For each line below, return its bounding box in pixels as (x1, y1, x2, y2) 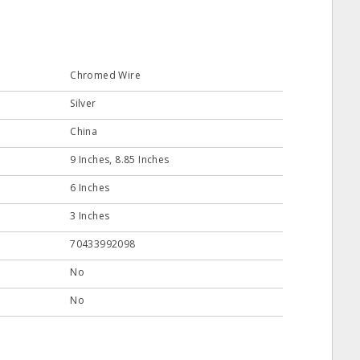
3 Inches (70, 209, 110, 223)
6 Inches (70, 181, 110, 194)
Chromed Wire (70, 68, 141, 82)
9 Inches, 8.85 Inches (70, 153, 170, 166)
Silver (70, 96, 96, 110)
